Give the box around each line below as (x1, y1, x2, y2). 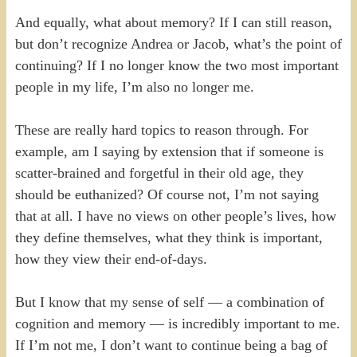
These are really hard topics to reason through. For (14, 121, 308, 138)
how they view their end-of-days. (14, 250, 207, 267)
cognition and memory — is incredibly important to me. (14, 315, 340, 331)
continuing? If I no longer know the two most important (14, 57, 339, 73)
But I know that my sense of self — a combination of (14, 293, 324, 310)
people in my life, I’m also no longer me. (14, 78, 254, 95)
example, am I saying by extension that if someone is (14, 143, 324, 159)
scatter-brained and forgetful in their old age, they (14, 164, 304, 181)
